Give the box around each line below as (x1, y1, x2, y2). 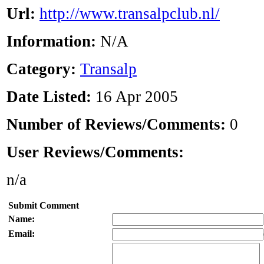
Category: (6, 60, 76, 78)
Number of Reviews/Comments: (6, 115, 230, 134)
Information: (6, 32, 100, 51)
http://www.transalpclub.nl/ (39, 5, 220, 23)
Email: (8, 229, 35, 239)
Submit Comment (8, 200, 79, 211)
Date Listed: (6, 88, 91, 106)
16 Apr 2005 (91, 88, 178, 106)
